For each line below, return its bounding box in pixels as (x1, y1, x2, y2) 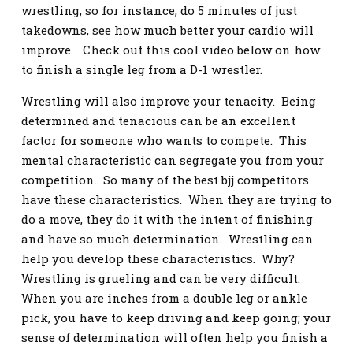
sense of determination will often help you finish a (21, 329, 328, 345)
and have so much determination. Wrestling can (21, 231, 314, 247)
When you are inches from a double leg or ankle (21, 290, 307, 306)
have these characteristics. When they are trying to (21, 191, 332, 207)
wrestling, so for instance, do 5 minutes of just (21, 2, 297, 18)
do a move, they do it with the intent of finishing (21, 211, 313, 227)
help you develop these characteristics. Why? (21, 251, 298, 266)
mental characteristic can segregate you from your (21, 152, 324, 168)
